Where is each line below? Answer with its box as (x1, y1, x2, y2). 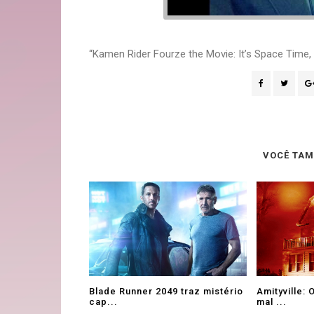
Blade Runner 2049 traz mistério (89, 286, 243, 296)
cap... (89, 296, 118, 307)
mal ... (257, 296, 287, 307)
